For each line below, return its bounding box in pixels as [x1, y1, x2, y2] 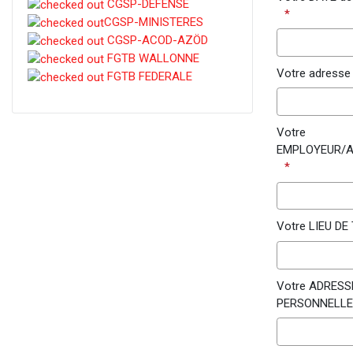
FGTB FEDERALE [103, 69, 192, 84]
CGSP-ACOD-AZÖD [103, 33, 208, 48]
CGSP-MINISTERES [103, 15, 203, 30]
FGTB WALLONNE [103, 51, 199, 66]
